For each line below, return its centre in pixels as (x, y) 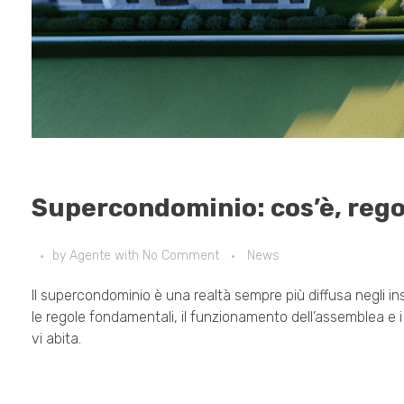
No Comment (181, 255)
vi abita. (56, 338)
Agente (92, 255)
